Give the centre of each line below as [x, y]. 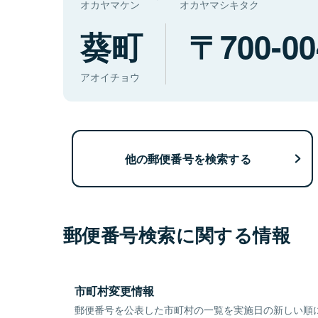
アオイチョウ [110, 77]
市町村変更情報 [114, 291]
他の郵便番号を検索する [188, 158]
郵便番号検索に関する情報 [177, 235]
